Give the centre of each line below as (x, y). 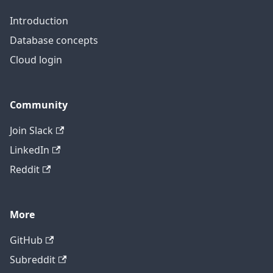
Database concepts (54, 41)
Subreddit (33, 260)
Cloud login (36, 60)
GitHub (26, 240)
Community (39, 105)
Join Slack (31, 131)
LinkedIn (30, 150)
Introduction (39, 21)
